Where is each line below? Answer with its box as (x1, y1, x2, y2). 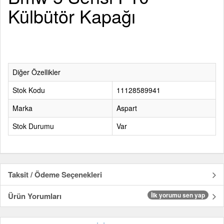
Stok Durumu (12, 121, 54, 131)
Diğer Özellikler (12, 67, 60, 77)
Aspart (116, 103, 137, 113)
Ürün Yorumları (8, 190, 61, 201)
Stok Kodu (12, 85, 45, 95)
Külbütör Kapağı (8, 3, 135, 28)
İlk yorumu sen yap (151, 190, 205, 199)
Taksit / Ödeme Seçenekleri (8, 169, 102, 180)
